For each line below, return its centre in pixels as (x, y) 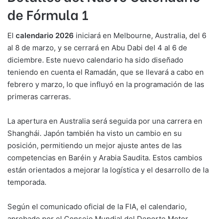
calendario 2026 (45, 36)
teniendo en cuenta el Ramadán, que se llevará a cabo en (106, 72)
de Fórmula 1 (48, 14)
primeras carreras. (39, 97)
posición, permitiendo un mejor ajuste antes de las (95, 146)
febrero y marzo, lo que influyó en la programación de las (106, 85)
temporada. (27, 182)
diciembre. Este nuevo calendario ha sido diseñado (95, 60)
